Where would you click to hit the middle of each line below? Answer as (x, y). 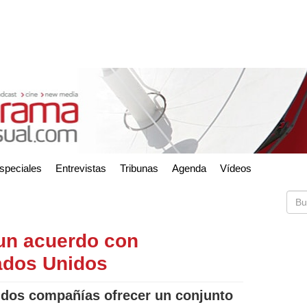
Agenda (189, 168)
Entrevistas (81, 168)
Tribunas (139, 168)
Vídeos (236, 168)
